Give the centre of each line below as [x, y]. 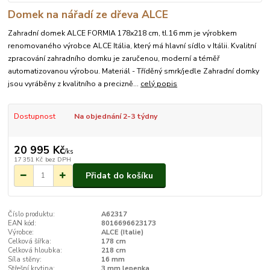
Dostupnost [34, 116]
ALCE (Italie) [122, 232]
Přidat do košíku [119, 175]
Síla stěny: [25, 259]
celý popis [159, 83]
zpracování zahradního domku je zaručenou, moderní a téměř [114, 58]
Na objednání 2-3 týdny [115, 116]
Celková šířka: [30, 241]
